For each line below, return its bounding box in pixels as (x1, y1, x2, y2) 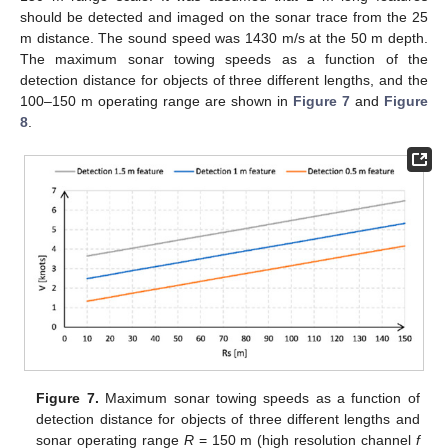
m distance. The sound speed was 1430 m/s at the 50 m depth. (20, 29, 428, 46)
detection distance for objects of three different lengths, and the (20, 71, 428, 88)
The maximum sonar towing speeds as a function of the (20, 50, 428, 67)
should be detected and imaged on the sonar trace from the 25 (20, 8, 428, 25)
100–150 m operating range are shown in (20, 92, 293, 109)
